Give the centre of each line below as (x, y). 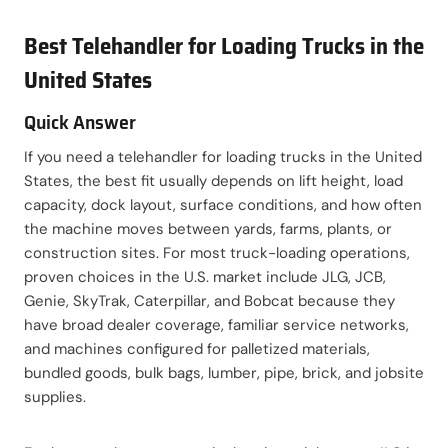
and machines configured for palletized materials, (197, 348)
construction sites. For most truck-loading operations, (217, 252)
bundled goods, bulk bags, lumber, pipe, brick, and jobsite (224, 372)
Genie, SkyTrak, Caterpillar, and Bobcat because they (209, 300)
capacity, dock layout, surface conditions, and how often (223, 204)
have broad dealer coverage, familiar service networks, (216, 324)
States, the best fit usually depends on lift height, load (213, 180)
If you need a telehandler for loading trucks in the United (223, 156)
